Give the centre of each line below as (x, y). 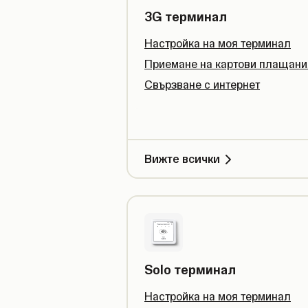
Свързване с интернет (202, 85)
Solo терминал (190, 270)
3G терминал (186, 17)
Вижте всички (182, 159)
